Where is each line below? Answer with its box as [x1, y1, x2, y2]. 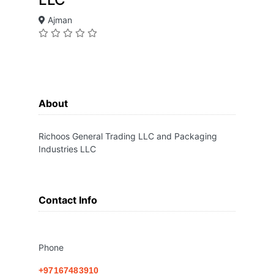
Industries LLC [39, 144, 96, 155]
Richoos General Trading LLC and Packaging [39, 131, 217, 142]
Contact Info [39, 194, 97, 207]
